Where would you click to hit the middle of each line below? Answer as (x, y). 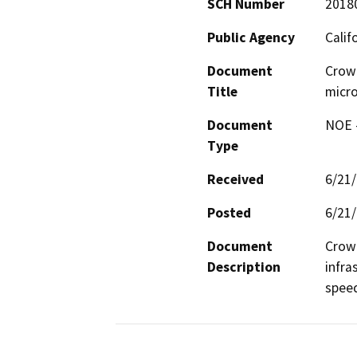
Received (235, 179)
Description (244, 267)
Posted (229, 212)
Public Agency (251, 37)
